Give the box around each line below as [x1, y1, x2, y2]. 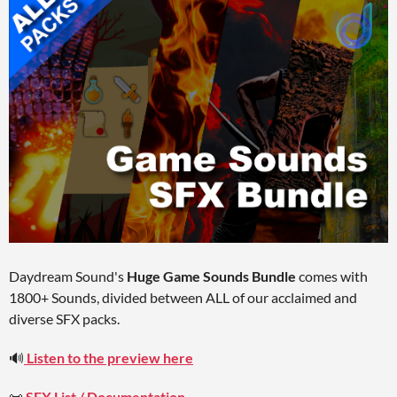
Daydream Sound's [9, 268, 127, 285]
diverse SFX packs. [9, 310, 120, 328]
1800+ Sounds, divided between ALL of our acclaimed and [9, 289, 357, 307]
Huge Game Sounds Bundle [127, 268, 296, 285]
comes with [296, 268, 368, 285]
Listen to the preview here [27, 349, 193, 367]
